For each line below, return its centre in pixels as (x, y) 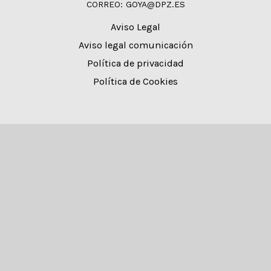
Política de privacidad (135, 64)
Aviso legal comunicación (135, 45)
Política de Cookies (135, 82)
